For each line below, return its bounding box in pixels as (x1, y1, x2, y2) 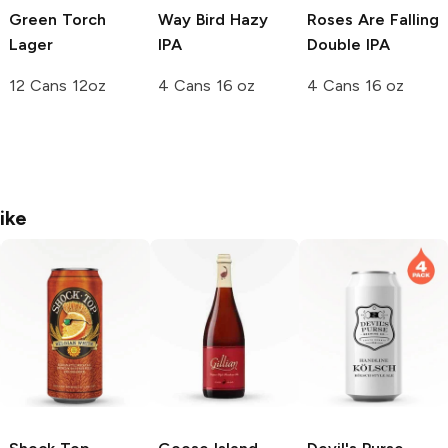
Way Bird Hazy (158, 9, 268, 29)
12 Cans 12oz (9, 75, 106, 95)
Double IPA (307, 34, 390, 54)
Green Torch (9, 9, 106, 29)
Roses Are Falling (307, 9, 439, 29)
